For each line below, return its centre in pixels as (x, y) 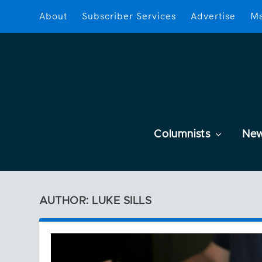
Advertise (213, 16)
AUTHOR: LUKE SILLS (96, 201)
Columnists (182, 134)
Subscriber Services (129, 16)
